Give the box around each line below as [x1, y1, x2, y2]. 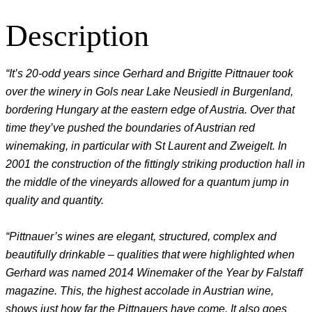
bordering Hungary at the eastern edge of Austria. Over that [6, 104, 295, 116]
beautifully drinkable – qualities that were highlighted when [6, 248, 295, 260]
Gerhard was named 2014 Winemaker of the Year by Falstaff [6, 266, 302, 279]
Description [6, 19, 149, 54]
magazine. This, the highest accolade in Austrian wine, [6, 284, 274, 297]
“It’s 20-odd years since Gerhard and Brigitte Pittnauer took [6, 68, 293, 80]
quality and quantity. [6, 194, 104, 207]
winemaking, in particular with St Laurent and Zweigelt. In [6, 140, 287, 153]
